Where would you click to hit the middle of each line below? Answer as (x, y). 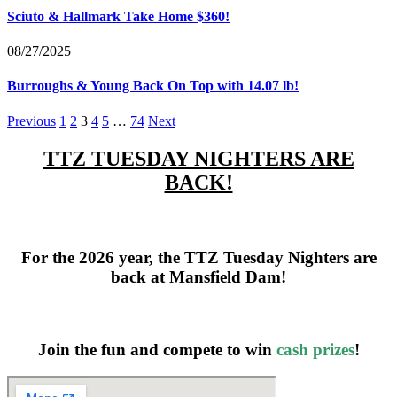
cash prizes (315, 349)
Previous (31, 121)
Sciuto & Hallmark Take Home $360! (118, 16)
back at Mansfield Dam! (198, 277)
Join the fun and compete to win (157, 349)
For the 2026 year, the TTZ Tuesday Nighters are (198, 258)
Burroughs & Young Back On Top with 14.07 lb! (153, 86)
